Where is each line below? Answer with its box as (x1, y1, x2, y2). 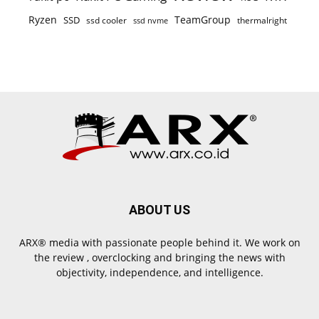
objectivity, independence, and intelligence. (56, 266, 263, 279)
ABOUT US (129, 202, 190, 217)
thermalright (237, 14, 287, 26)
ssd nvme (133, 15, 168, 26)
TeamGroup (174, 13, 231, 26)
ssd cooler (86, 14, 127, 26)
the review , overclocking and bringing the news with (33, 251, 286, 264)
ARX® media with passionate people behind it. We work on (19, 236, 300, 249)
